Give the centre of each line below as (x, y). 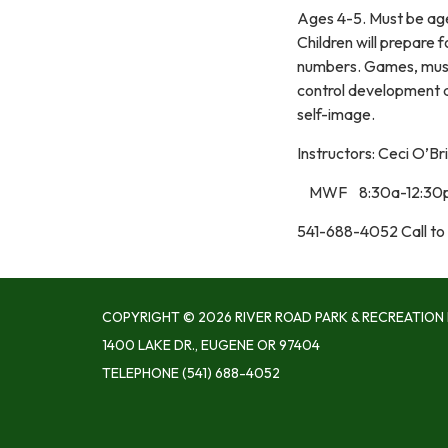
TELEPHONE (140, 372)
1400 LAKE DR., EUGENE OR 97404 (211, 344)
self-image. (336, 113)
